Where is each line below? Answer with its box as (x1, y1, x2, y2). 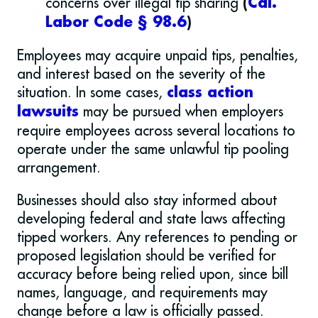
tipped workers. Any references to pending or (17, 228, 297, 246)
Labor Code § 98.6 (45, 15, 187, 31)
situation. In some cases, (17, 83, 167, 102)
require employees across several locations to (17, 121, 295, 140)
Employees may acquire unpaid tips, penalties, (17, 46, 298, 65)
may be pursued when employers (79, 102, 283, 121)
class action (167, 85, 253, 102)
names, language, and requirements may (17, 283, 268, 302)
